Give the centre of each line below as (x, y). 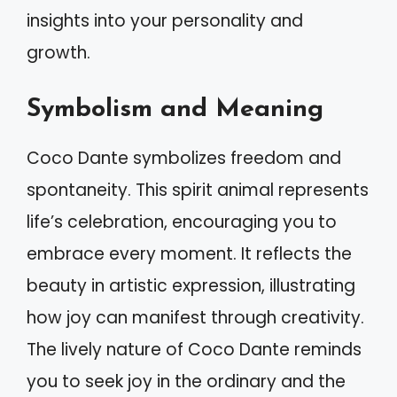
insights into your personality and (165, 21)
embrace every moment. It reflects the (189, 253)
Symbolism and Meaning (175, 109)
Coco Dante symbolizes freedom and (184, 158)
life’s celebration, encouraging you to (182, 222)
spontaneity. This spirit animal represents (198, 190)
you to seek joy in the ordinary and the (186, 381)
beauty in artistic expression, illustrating (191, 285)
